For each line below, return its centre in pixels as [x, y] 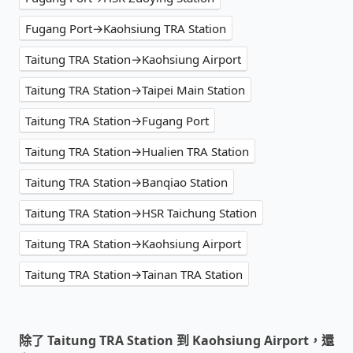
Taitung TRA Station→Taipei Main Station [135, 89]
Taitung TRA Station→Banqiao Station [126, 182]
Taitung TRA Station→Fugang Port [117, 120]
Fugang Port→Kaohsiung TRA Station [126, 28]
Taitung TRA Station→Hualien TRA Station [137, 151]
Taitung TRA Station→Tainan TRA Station [134, 274]
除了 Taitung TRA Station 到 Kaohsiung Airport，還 [176, 340]
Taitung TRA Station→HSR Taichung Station [141, 212]
